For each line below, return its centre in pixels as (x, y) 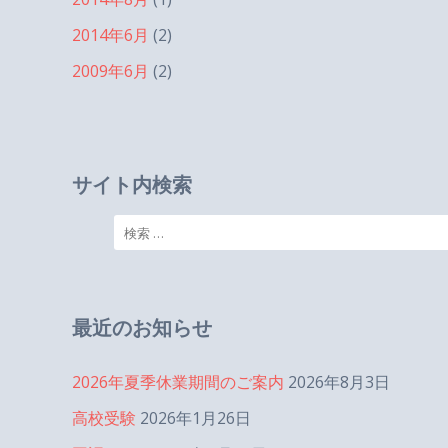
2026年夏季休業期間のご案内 (178, 382)
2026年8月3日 (339, 382)
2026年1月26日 (195, 418)
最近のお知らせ (142, 327)
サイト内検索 (132, 184)
